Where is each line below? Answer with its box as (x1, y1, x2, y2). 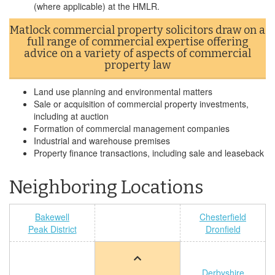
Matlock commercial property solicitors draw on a (10, 23, 265, 37)
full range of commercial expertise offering (26, 35, 249, 48)
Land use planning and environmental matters (34, 85, 212, 98)
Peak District (28, 223, 77, 235)
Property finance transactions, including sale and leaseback (34, 147, 264, 159)
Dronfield (205, 223, 241, 235)
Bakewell (35, 211, 69, 223)
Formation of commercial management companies (34, 122, 230, 134)
